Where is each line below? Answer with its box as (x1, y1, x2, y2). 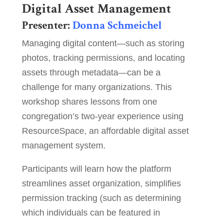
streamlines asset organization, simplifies (21, 179, 181, 189)
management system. (21, 141, 106, 151)
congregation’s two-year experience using (21, 111, 183, 122)
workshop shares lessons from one (21, 97, 157, 107)
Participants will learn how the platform (21, 164, 171, 174)
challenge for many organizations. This (21, 82, 172, 92)
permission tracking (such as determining (21, 193, 181, 203)
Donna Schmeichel (72, 18, 162, 33)
